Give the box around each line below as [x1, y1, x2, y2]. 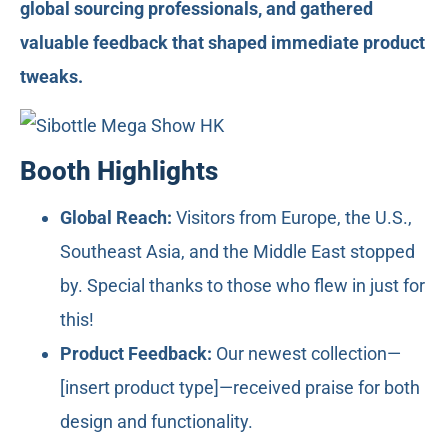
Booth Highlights [20, 156, 218, 187]
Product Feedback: [60, 343, 212, 365]
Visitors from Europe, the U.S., [172, 207, 412, 229]
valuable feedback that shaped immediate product [20, 32, 425, 54]
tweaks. [20, 66, 83, 88]
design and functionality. [60, 411, 253, 433]
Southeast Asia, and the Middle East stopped [60, 241, 415, 263]
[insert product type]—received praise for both [60, 377, 420, 399]
